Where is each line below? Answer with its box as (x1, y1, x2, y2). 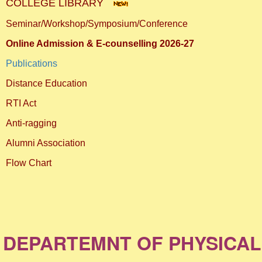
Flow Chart (6, 158, 51, 168)
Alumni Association (6, 138, 85, 148)
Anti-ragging (6, 118, 57, 128)
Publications (6, 58, 57, 68)
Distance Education (6, 78, 87, 88)
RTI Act (6, 98, 36, 108)
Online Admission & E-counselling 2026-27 (6, 39, 196, 49)
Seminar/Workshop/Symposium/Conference (6, 19, 188, 29)
